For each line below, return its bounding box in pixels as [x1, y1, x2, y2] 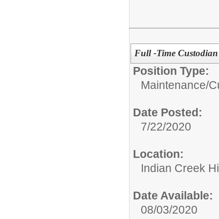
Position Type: [133, 65, 209, 77]
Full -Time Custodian [134, 48, 218, 58]
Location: [133, 148, 184, 160]
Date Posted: [133, 106, 202, 119]
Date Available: [133, 189, 213, 202]
